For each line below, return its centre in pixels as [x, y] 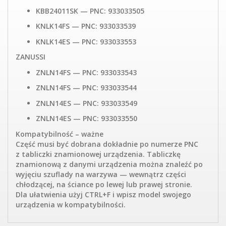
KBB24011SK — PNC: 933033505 [90, 11]
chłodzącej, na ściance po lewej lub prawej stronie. [104, 184]
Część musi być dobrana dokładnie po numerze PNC [107, 144]
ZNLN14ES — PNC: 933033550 [87, 119]
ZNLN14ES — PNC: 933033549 [87, 103]
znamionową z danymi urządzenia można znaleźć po [109, 164]
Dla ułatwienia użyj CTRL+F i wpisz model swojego [103, 194]
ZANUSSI [31, 57]
